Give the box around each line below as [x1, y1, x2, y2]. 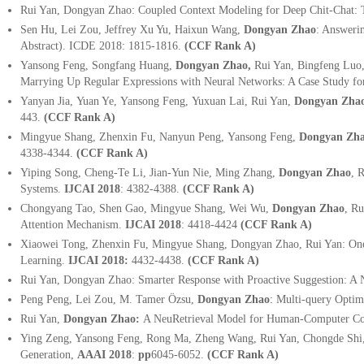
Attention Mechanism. [20, 219, 125, 232]
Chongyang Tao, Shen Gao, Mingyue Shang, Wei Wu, [20, 202, 272, 215]
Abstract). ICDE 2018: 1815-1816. [20, 40, 181, 53]
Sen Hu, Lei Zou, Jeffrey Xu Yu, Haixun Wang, [20, 24, 244, 37]
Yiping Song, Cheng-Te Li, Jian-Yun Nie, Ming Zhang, [20, 167, 279, 180]
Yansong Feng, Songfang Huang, [20, 59, 175, 72]
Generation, [20, 349, 77, 362]
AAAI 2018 [77, 349, 132, 362]
